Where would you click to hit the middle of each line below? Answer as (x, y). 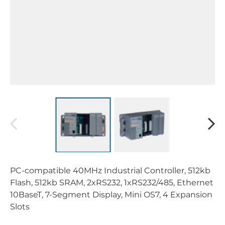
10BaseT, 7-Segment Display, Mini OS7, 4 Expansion (111, 195)
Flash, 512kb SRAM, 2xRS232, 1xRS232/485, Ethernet (112, 183)
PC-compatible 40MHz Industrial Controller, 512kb (110, 171)
